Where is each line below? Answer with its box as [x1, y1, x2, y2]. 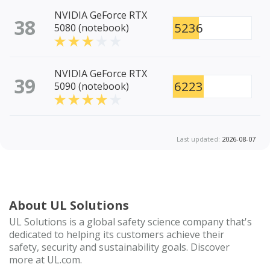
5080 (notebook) [54, 21, 129, 35]
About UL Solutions [9, 196, 129, 213]
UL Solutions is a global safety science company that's [9, 215, 252, 228]
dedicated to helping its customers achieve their [9, 227, 224, 241]
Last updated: [177, 134, 222, 144]
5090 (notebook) [54, 80, 129, 93]
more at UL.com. [9, 253, 82, 266]
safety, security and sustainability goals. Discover [9, 240, 230, 254]
